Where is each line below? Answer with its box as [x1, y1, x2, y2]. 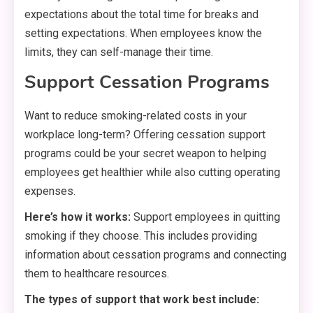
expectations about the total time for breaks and [24, 8, 259, 22]
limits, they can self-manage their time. [24, 45, 213, 59]
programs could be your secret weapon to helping [24, 147, 266, 161]
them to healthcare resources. [24, 267, 169, 281]
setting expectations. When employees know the [24, 27, 262, 41]
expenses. [24, 184, 75, 198]
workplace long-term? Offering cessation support [24, 128, 265, 142]
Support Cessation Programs [24, 70, 270, 95]
